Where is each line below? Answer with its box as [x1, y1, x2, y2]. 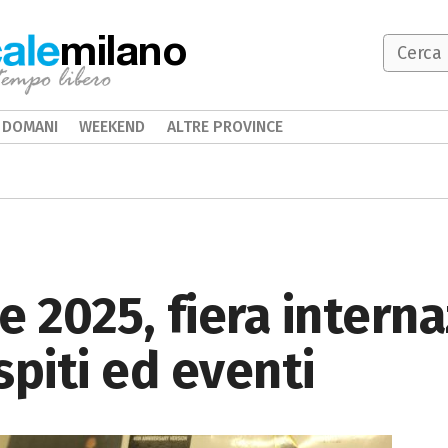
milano [60, 24, 188, 74]
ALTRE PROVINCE [166, 117, 283, 136]
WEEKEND [79, 117, 146, 136]
